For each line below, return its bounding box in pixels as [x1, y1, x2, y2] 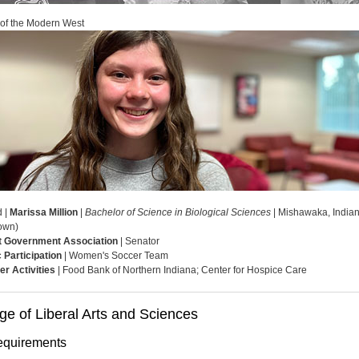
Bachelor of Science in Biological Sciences [85, 207, 271, 218]
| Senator [118, 236, 159, 247]
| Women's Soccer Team [62, 250, 168, 261]
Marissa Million [10, 207, 78, 218]
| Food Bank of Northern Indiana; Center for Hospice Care [55, 264, 307, 276]
